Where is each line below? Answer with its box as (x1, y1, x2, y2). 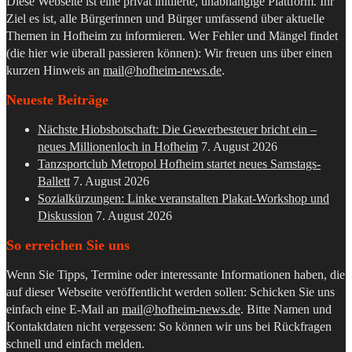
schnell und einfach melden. (6, 336, 145, 350)
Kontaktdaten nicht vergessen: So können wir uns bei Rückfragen (6, 319, 332, 333)
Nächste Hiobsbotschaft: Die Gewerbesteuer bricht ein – (38, 122, 317, 136)
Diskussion (38, 208, 93, 222)
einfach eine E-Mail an (6, 302, 122, 316)
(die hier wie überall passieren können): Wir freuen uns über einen (6, 46, 332, 60)
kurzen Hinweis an (6, 63, 103, 77)
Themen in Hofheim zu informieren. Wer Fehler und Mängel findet (6, 28, 338, 42)
